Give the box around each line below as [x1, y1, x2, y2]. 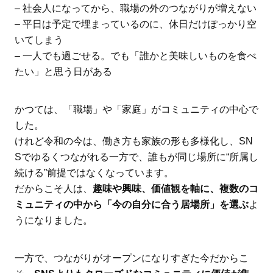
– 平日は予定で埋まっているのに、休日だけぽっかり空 [14, 19, 257, 30]
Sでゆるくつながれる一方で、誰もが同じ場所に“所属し [14, 151, 258, 162]
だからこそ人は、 [14, 183, 93, 194]
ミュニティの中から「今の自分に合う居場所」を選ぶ [14, 199, 249, 210]
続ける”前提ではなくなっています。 [14, 167, 174, 178]
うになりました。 [14, 214, 93, 225]
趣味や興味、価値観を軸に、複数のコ [92, 183, 258, 194]
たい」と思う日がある [14, 66, 112, 77]
